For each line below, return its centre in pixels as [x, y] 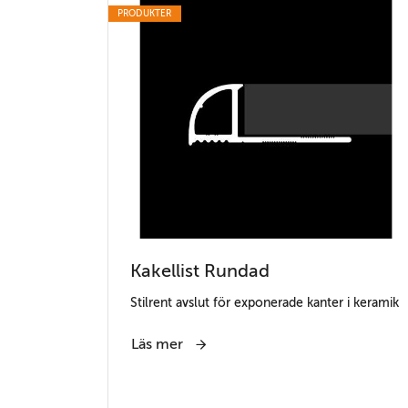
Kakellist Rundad [200, 271]
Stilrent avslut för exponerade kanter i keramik [265, 303]
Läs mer [159, 345]
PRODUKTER [144, 14]
